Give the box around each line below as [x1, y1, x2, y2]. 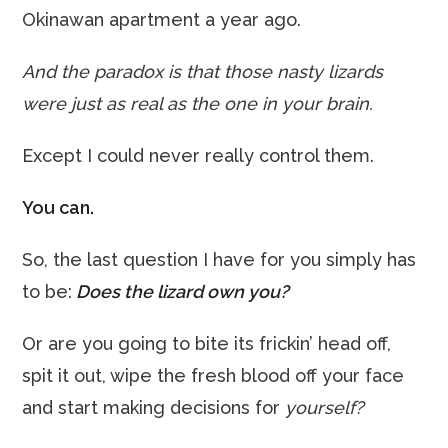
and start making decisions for [22, 397, 286, 418]
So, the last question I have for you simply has [22, 249, 417, 270]
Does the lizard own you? [76, 281, 290, 302]
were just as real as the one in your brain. [22, 93, 374, 114]
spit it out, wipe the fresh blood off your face [22, 365, 405, 386]
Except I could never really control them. [22, 145, 375, 166]
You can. [22, 197, 95, 218]
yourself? [285, 397, 365, 418]
